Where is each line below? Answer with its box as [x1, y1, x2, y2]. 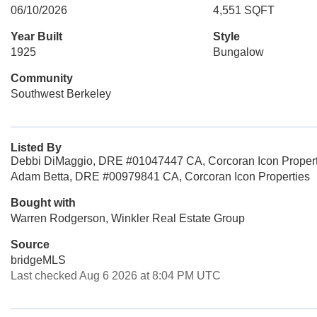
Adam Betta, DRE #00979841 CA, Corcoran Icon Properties [11, 171, 310, 183]
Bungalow [212, 46, 264, 58]
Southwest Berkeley [11, 88, 111, 100]
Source [11, 238, 50, 250]
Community [11, 72, 73, 84]
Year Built [11, 30, 62, 42]
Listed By [11, 142, 62, 154]
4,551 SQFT [212, 4, 275, 16]
